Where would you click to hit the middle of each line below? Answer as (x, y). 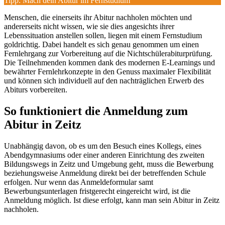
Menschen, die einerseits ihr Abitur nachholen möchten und (98, 17)
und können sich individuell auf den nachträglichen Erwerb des (104, 80)
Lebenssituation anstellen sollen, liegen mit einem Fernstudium (103, 35)
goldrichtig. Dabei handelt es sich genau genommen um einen (101, 44)
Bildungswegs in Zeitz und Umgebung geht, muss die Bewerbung (109, 164)
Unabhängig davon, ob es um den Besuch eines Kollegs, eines (103, 146)
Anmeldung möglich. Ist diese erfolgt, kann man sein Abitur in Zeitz (112, 200)
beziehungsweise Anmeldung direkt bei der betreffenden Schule (105, 173)
